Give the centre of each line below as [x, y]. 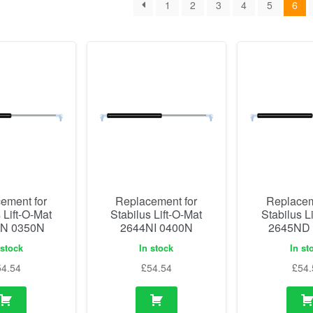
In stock [156, 248]
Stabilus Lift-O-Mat [156, 214]
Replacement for [156, 201]
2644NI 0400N [156, 227]
